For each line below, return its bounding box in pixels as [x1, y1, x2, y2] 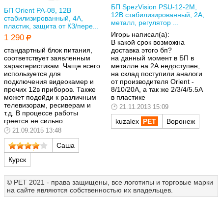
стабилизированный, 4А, [4, 14, 83, 22]
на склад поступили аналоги [111, 69, 202, 78]
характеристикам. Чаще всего [4, 62, 100, 70]
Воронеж [166, 117, 195, 126]
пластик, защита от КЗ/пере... [4, 22, 99, 30]
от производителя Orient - [111, 77, 194, 85]
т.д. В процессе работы [4, 109, 78, 117]
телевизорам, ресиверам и [4, 101, 91, 110]
